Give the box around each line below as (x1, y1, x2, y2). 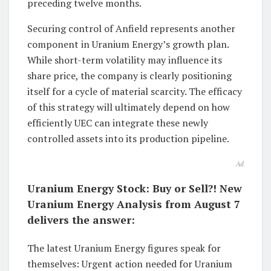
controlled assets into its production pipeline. (27, 131, 229, 145)
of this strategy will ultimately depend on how (27, 100, 230, 114)
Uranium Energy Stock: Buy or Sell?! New (27, 181, 242, 195)
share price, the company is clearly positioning (27, 68, 232, 82)
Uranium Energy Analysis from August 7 (27, 197, 240, 211)
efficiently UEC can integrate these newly (27, 116, 208, 129)
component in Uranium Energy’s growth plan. (27, 37, 229, 51)
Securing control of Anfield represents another (27, 21, 235, 35)
